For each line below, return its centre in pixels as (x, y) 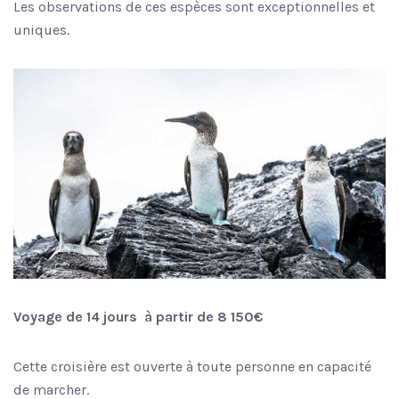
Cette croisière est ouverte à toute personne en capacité (192, 366)
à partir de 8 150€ (204, 316)
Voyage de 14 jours (75, 316)
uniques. (41, 30)
